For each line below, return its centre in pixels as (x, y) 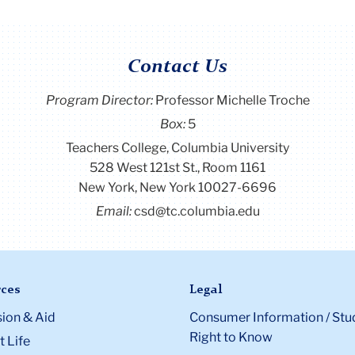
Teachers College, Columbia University (177, 147)
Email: (115, 211)
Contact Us (177, 68)
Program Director (98, 100)
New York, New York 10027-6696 (177, 187)
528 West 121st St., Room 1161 (177, 167)
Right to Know (231, 338)
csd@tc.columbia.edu (197, 211)
